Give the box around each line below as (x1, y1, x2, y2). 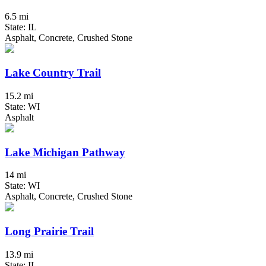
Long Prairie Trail (5, 225, 94, 238)
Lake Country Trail (5, 66, 101, 80)
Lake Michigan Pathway (5, 145, 125, 159)
